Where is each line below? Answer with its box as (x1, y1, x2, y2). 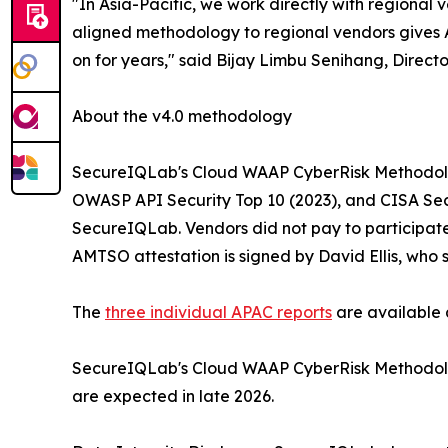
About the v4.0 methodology (72, 105, 292, 126)
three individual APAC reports (105, 301, 332, 322)
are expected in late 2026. (72, 385, 274, 406)
